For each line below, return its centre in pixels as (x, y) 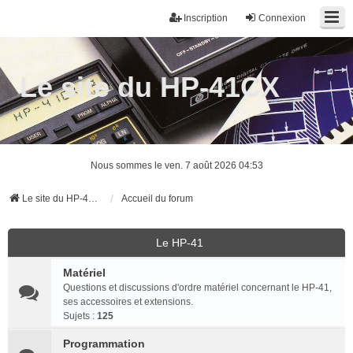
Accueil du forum (157, 199)
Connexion (282, 18)
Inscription (206, 18)
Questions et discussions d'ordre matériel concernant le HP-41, (197, 288)
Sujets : (80, 316)
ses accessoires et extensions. (128, 302)
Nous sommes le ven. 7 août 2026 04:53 (176, 165)
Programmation (104, 344)
